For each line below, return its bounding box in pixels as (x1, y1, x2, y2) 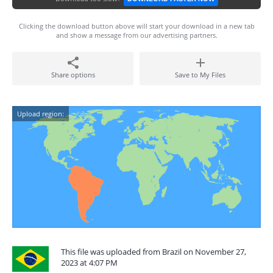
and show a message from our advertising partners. (55, 30, 218, 40)
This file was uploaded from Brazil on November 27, (61, 246, 246, 257)
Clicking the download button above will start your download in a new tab (18, 21, 255, 30)
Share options (51, 70, 95, 79)
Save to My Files (175, 70, 225, 79)
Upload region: (17, 109, 64, 118)
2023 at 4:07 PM (61, 257, 118, 268)
